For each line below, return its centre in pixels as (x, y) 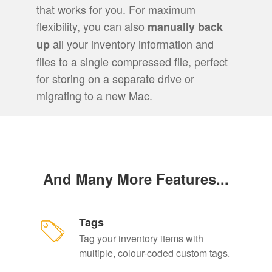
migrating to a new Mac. (94, 96)
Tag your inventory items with (141, 239)
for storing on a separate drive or (115, 79)
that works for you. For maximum (116, 9)
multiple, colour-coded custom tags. (154, 253)
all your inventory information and (131, 44)
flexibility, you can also (92, 26)
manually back (185, 27)
